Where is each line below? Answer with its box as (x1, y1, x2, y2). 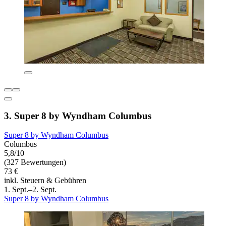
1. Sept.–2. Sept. (4, 185, 56, 194)
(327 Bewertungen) (4, 158, 66, 167)
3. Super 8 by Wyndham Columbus (4, 110, 151, 121)
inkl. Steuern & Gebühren (4, 176, 86, 185)
